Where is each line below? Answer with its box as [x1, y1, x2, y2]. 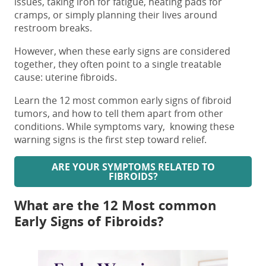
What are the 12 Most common [14, 196, 216, 215]
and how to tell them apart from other [52, 107, 223, 121]
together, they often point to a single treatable [14, 58, 221, 71]
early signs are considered [113, 45, 230, 58]
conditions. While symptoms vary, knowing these [14, 120, 235, 134]
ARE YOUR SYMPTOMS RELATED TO [51, 160, 215, 174]
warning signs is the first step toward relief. [14, 133, 207, 147]
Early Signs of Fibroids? [14, 212, 164, 231]
